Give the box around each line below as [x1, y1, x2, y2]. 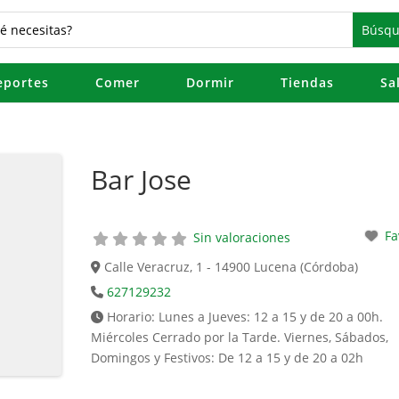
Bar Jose [90, 160, 191, 198]
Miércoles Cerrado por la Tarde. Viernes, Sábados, [90, 328, 388, 346]
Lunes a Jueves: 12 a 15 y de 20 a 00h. [159, 307, 384, 325]
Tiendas [280, 74, 334, 92]
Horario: [107, 307, 159, 325]
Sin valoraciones [192, 228, 290, 246]
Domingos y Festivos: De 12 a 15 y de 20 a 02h [90, 348, 363, 366]
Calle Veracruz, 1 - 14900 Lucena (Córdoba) [104, 257, 359, 275]
